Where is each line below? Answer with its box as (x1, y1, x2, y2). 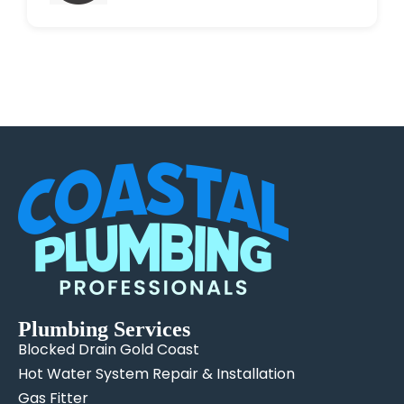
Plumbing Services (18, 317, 190, 341)
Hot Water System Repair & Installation (18, 363, 295, 384)
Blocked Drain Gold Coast (18, 338, 199, 360)
